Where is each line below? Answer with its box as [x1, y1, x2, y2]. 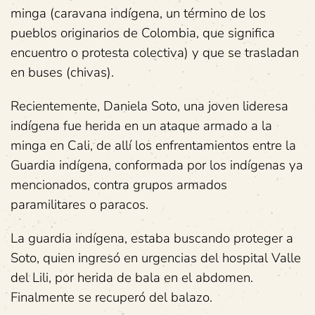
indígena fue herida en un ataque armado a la [11, 117, 272, 135]
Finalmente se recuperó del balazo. [11, 288, 212, 307]
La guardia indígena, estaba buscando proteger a [11, 229, 293, 247]
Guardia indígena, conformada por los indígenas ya [11, 156, 303, 174]
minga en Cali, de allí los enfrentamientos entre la [11, 136, 296, 155]
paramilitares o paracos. [11, 195, 148, 214]
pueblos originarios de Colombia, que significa [11, 24, 275, 42]
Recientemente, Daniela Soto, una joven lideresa [11, 97, 288, 115]
